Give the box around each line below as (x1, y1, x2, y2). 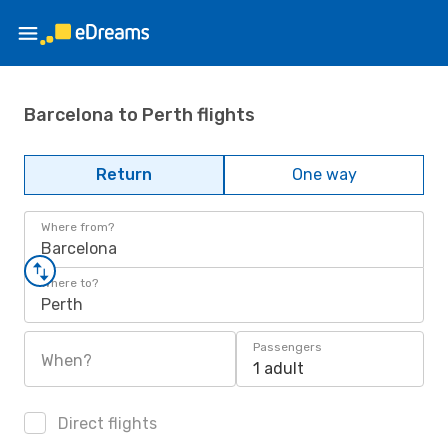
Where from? (41, 220, 114, 234)
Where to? (41, 276, 98, 290)
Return (96, 165, 152, 184)
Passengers (253, 340, 322, 354)
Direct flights (54, 414, 157, 433)
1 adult (253, 359, 304, 378)
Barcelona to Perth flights (24, 103, 255, 126)
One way (291, 165, 357, 184)
